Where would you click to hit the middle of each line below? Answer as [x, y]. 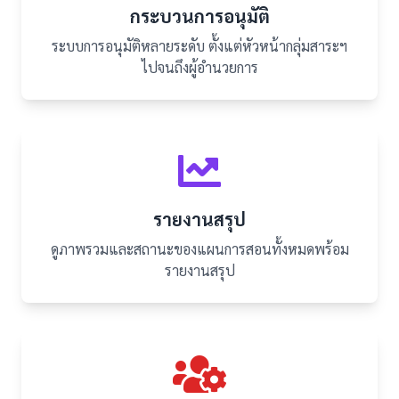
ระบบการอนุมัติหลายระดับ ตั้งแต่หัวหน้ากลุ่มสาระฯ [199, 46]
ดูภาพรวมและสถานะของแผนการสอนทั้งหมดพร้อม [199, 249]
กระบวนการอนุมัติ [199, 16]
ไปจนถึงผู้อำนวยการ [199, 67]
